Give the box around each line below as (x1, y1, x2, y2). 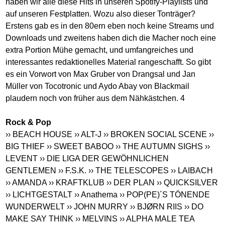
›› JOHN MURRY (67, 202, 129, 211)
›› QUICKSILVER (157, 178, 218, 187)
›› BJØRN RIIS (130, 202, 183, 211)
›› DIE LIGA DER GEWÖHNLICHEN (40, 154, 169, 163)
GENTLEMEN (6, 166, 57, 175)
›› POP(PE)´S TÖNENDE (120, 190, 210, 199)
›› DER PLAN (106, 178, 155, 187)
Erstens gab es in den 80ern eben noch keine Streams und (6, 21, 214, 30)
